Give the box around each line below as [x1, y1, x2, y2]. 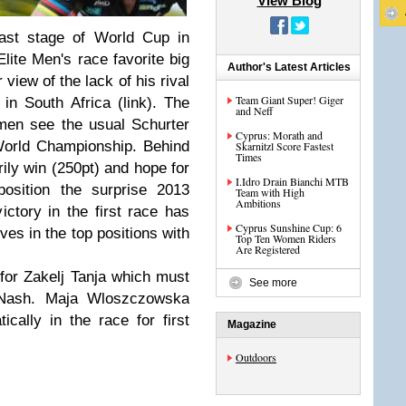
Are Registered [236, 242, 300, 256]
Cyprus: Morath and [236, 128, 323, 142]
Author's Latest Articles [227, 61, 351, 73]
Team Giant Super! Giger [236, 92, 343, 107]
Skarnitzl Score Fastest [236, 139, 333, 153]
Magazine [227, 318, 276, 331]
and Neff [236, 103, 273, 118]
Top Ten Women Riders [236, 231, 336, 246]
